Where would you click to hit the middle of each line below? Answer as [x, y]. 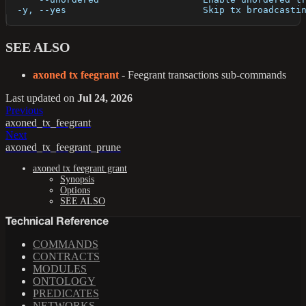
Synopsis [77, 180]
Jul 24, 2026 [105, 98]
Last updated [33, 98]
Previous [24, 111]
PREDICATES [66, 294]
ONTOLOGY [64, 281]
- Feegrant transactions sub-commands [203, 75]
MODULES [60, 269]
